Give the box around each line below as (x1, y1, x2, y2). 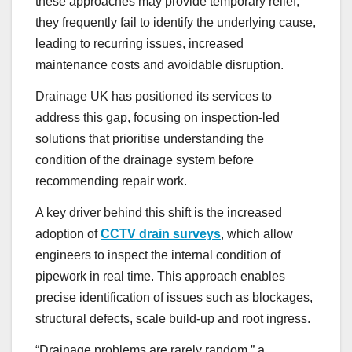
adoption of (35, 226, 101, 240)
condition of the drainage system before (35, 152, 254, 167)
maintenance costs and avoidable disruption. (35, 58, 284, 72)
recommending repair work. (35, 174, 187, 188)
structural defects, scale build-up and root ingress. (35, 311, 310, 325)
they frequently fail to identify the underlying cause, (35, 16, 316, 30)
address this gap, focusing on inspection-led (35, 110, 280, 124)
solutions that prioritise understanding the (35, 131, 264, 145)
